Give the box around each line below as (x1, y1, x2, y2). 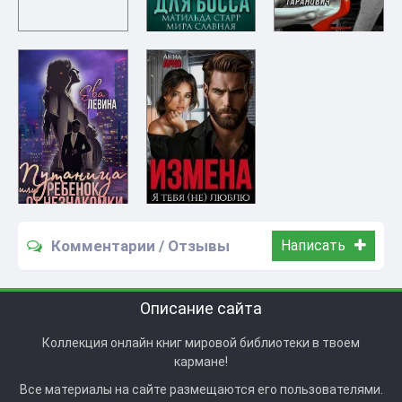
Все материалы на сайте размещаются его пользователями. (19, 382, 383, 398)
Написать (281, 237, 345, 255)
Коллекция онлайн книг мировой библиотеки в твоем (42, 336, 360, 351)
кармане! (174, 354, 228, 370)
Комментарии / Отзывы (51, 236, 230, 255)
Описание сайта (140, 299, 262, 319)
